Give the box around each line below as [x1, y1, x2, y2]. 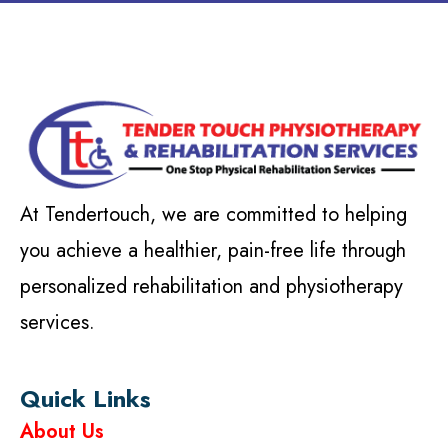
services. [20, 307, 101, 337]
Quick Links [20, 380, 151, 416]
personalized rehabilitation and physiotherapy [20, 271, 403, 301]
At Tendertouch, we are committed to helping [20, 199, 407, 229]
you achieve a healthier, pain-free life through [20, 235, 406, 265]
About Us [20, 416, 104, 446]
